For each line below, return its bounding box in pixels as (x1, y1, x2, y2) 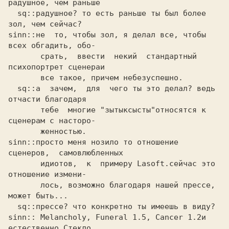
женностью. (8, 127, 40, 136)
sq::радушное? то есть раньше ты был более (8, 9, 17, 18)
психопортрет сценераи (8, 62, 105, 72)
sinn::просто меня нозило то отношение (8, 138, 178, 147)
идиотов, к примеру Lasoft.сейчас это (8, 159, 40, 168)
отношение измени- (8, 170, 86, 179)
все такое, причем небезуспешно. (8, 73, 40, 82)
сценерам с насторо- (8, 116, 96, 125)
